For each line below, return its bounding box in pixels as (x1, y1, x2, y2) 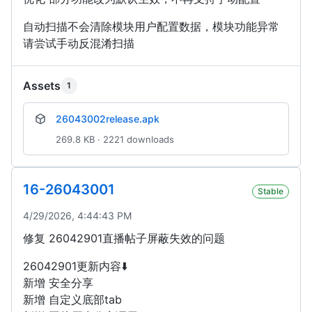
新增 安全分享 (23, 276, 93, 290)
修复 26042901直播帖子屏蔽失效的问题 (23, 231, 225, 246)
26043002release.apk (56, 113, 159, 125)
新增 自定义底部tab (23, 292, 122, 307)
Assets (23, 79, 61, 93)
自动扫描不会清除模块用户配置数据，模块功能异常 (23, 19, 279, 34)
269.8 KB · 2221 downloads (56, 134, 174, 146)
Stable (258, 186, 283, 197)
